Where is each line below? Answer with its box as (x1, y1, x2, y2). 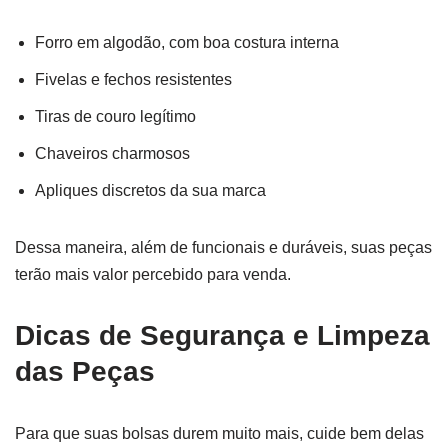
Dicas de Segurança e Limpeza (15, 319, 430, 351)
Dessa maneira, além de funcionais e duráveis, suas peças (15, 238, 432, 256)
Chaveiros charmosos (35, 144, 190, 162)
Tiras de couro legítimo (35, 107, 196, 125)
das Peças (15, 355, 155, 387)
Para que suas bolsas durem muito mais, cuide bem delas (15, 424, 424, 442)
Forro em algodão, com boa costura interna (35, 33, 339, 51)
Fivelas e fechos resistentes (35, 70, 232, 88)
